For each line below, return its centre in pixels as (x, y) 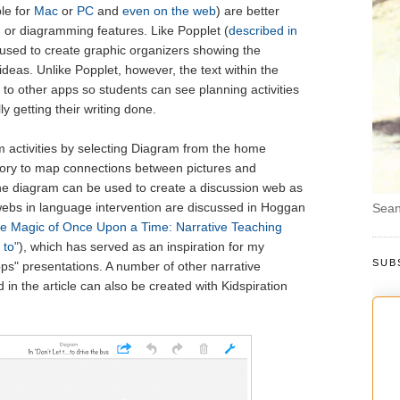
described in (262, 31)
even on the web (169, 11)
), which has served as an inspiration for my (141, 247)
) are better (247, 11)
